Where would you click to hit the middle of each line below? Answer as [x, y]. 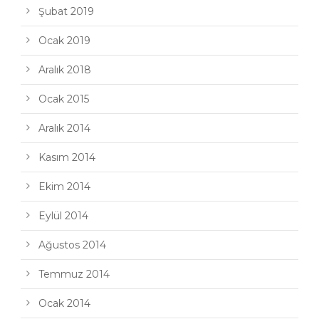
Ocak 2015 [64, 99]
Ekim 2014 [64, 186]
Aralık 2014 [64, 128]
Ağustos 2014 [72, 245]
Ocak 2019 [64, 40]
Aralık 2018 [65, 69]
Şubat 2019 [66, 11]
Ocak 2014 [64, 303]
